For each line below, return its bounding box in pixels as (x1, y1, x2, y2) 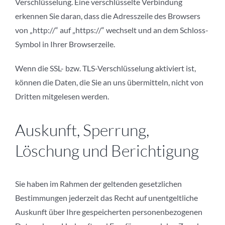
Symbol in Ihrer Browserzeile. (15, 39, 115, 49)
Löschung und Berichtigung (15, 141, 199, 161)
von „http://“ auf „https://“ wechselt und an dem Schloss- (15, 25, 208, 35)
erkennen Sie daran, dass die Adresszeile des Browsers (15, 11, 200, 21)
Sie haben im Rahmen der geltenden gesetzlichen (15, 179, 182, 189)
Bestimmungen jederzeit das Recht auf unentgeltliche (15, 193, 198, 203)
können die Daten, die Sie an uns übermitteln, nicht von (15, 77, 203, 87)
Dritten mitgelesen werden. (15, 91, 109, 101)
